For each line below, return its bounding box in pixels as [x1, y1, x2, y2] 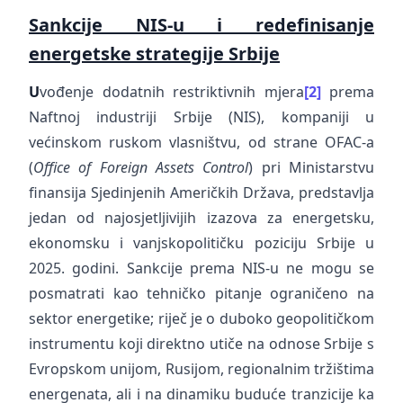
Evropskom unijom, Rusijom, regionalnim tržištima [29, 359, 374, 379]
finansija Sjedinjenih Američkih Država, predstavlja [29, 183, 374, 202]
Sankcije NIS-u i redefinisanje [29, 13, 374, 37]
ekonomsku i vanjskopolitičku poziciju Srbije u [29, 233, 374, 253]
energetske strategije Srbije [29, 41, 280, 66]
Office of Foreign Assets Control [33, 157, 249, 177]
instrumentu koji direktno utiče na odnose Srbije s [29, 334, 374, 354]
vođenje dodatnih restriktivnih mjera [40, 82, 304, 102]
